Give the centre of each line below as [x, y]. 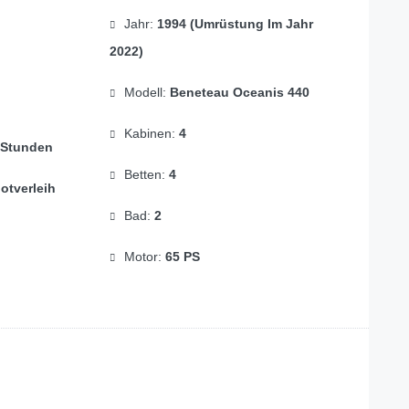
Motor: [144, 257]
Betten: [146, 175]
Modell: [147, 93]
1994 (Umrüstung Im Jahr [235, 24]
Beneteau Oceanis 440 [239, 93]
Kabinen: [151, 134]
